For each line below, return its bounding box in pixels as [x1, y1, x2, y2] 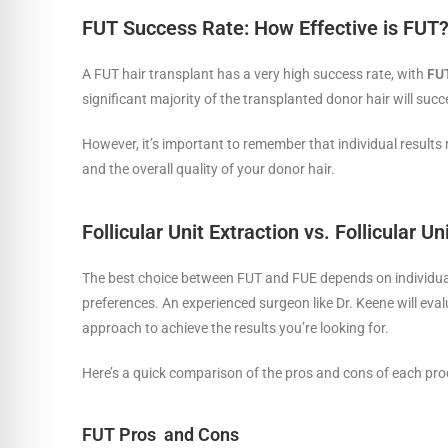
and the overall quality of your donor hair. [82, 160, 338, 177]
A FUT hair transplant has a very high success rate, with [82, 65, 427, 82]
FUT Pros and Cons [82, 423, 239, 445]
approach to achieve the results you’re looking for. [82, 319, 392, 336]
